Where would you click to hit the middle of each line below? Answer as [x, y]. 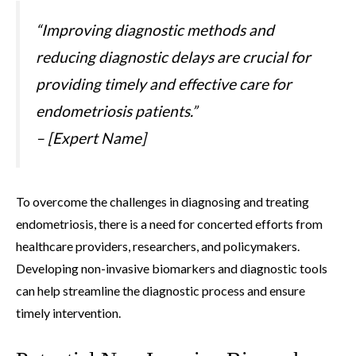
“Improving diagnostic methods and [155, 29]
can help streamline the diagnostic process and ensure [161, 290]
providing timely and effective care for [164, 83]
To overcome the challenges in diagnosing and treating [163, 201]
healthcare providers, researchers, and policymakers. [158, 246]
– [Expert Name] [91, 137]
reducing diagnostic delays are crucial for [173, 56]
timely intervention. [68, 312]
